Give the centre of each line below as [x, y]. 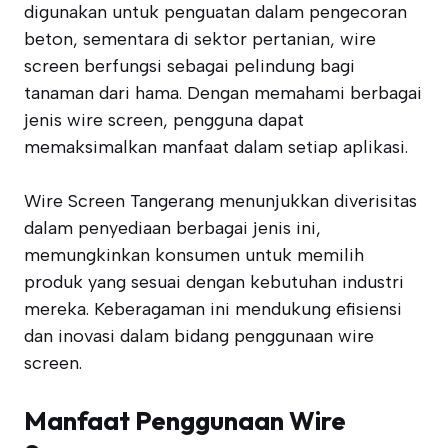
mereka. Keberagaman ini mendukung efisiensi [213, 309]
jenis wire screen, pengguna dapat [164, 120]
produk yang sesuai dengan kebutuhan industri [214, 282]
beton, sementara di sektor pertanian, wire [200, 39]
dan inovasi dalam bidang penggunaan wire [199, 336]
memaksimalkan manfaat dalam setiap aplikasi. [216, 147]
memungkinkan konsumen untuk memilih [194, 255]
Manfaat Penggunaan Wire [185, 420]
